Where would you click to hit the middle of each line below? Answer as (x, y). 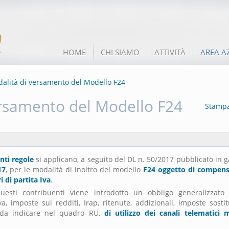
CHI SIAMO (120, 52)
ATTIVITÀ (170, 52)
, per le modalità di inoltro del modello (74, 169)
